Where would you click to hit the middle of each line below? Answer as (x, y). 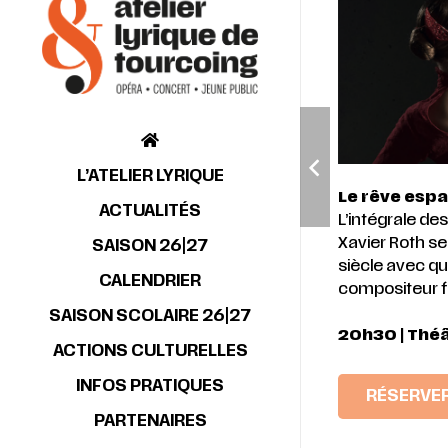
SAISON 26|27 (150, 246)
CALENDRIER (150, 281)
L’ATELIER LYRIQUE (150, 176)
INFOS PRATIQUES (150, 386)
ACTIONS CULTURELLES (150, 351)
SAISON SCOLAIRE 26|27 (150, 316)
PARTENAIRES (150, 421)
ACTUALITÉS (150, 211)
